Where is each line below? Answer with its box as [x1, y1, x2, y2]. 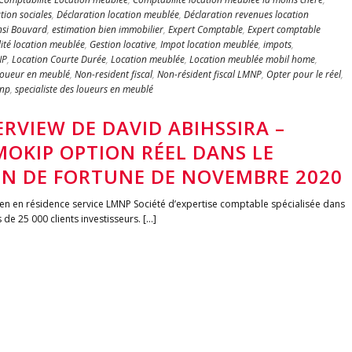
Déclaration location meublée [57, 8, 179, 21]
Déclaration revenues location [184, 8, 309, 21]
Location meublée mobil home [189, 53, 315, 66]
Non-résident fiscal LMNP [157, 68, 262, 81]
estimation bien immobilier [52, 23, 163, 36]
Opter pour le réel [266, 68, 341, 81]
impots [263, 38, 291, 51]
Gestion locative [90, 38, 156, 51]
